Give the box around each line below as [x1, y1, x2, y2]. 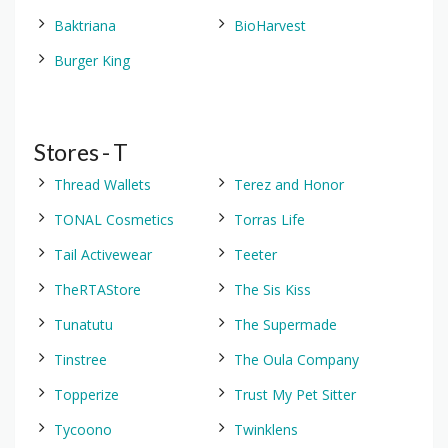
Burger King [54, 51, 130, 70]
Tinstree [54, 350, 107, 369]
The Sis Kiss [234, 280, 311, 299]
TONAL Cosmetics [54, 210, 174, 229]
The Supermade [234, 315, 337, 334]
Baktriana [54, 16, 116, 35]
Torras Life [234, 210, 305, 229]
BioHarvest [234, 16, 306, 35]
